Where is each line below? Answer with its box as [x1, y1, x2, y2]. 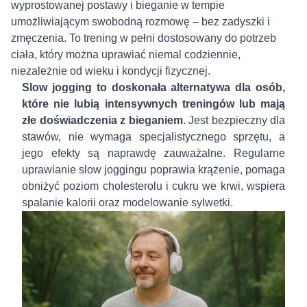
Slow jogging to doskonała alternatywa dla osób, [22, 82, 285, 94]
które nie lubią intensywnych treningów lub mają [22, 98, 285, 110]
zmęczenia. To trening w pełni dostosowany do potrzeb [11, 32, 276, 45]
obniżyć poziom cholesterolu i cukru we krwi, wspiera [22, 180, 285, 193]
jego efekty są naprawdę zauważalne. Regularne [22, 147, 285, 160]
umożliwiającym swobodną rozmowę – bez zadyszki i [11, 16, 270, 28]
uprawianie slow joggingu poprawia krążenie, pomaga [22, 164, 285, 176]
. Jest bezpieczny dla [182, 114, 285, 127]
